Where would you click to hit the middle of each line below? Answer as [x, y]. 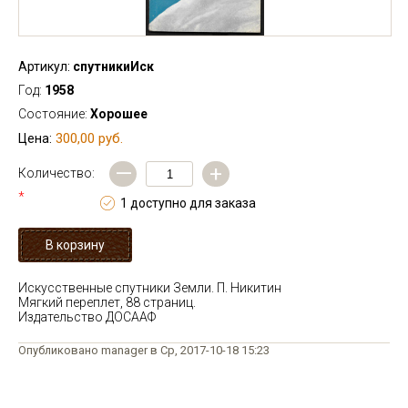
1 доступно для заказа [188, 203]
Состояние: [54, 114]
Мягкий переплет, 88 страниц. [107, 302]
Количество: [56, 173]
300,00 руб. [89, 138]
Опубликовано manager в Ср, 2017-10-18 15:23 [144, 350]
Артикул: [44, 66]
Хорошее [119, 114]
